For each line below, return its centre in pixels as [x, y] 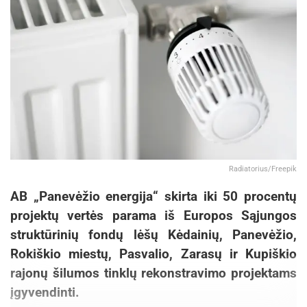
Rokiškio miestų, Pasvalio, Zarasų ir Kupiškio [153, 254]
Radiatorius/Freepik [263, 169]
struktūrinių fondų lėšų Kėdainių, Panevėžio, [153, 235]
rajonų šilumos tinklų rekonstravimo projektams [153, 273]
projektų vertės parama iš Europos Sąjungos [153, 216]
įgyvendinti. [45, 293]
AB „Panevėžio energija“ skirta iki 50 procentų [153, 197]
